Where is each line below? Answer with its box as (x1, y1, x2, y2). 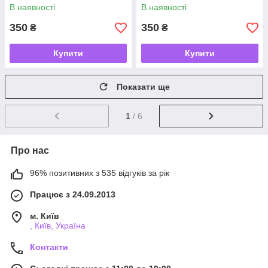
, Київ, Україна (30, 221, 86, 231)
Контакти (30, 242, 68, 252)
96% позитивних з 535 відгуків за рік (30, 168, 169, 178)
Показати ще (117, 82, 170, 92)
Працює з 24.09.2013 (30, 190, 115, 200)
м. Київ (30, 211, 59, 221)
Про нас (11, 145, 49, 156)
